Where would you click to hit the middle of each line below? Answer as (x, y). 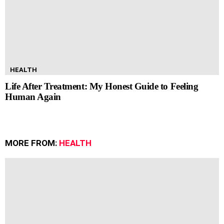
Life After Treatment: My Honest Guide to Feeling (102, 86)
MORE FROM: (32, 143)
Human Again (33, 97)
